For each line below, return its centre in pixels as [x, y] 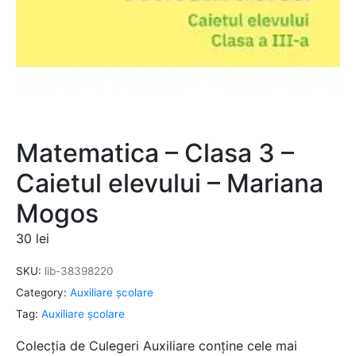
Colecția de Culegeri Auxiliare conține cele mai [157, 345]
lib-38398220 [79, 271]
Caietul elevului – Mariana [170, 184]
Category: [41, 293]
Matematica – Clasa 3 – [155, 153]
